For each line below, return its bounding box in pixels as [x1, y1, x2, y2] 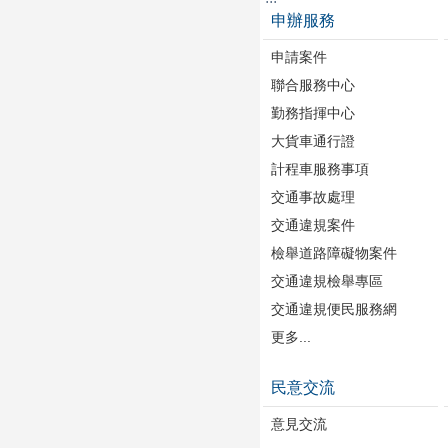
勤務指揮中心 [271, 104, 355, 121]
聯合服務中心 [271, 76, 355, 93]
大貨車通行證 [271, 132, 355, 149]
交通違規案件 [271, 216, 355, 233]
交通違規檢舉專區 [271, 272, 383, 289]
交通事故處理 [271, 188, 355, 205]
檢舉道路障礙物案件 [271, 244, 397, 261]
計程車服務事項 [271, 160, 369, 177]
